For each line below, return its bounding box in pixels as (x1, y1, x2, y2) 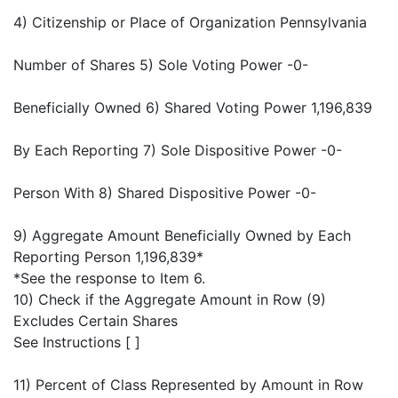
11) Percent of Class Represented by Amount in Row (13, 376, 363, 394)
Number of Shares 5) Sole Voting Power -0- (13, 56, 308, 75)
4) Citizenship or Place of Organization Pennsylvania (13, 13, 367, 32)
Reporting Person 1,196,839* (13, 248, 203, 267)
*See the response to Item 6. (13, 269, 205, 288)
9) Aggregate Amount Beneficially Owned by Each (13, 227, 351, 245)
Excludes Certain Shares (13, 312, 178, 330)
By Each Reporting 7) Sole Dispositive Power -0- (13, 141, 342, 160)
